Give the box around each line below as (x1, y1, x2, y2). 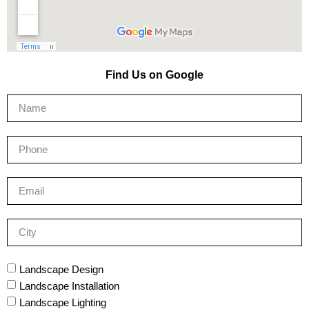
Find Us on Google (106, 68, 203, 81)
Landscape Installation (19, 279, 119, 292)
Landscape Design (19, 263, 103, 275)
